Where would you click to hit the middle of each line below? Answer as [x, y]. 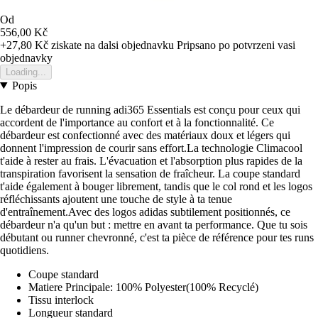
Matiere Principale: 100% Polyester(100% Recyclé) [143, 287]
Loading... [26, 72]
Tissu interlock [61, 300]
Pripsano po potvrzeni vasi [236, 45]
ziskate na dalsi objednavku [111, 45]
